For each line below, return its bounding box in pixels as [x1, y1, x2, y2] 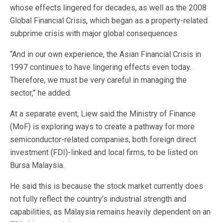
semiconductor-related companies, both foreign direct [10, 135, 196, 144]
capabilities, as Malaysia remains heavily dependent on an [10, 207, 211, 217]
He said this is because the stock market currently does [10, 181, 203, 191]
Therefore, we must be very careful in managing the [10, 75, 187, 85]
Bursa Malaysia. [10, 161, 64, 170]
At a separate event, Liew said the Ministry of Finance [10, 109, 196, 118]
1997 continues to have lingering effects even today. [10, 62, 191, 72]
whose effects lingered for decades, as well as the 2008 [10, 3, 207, 12]
